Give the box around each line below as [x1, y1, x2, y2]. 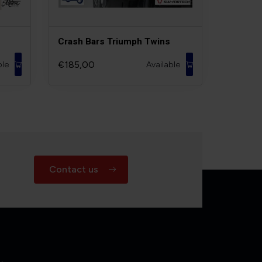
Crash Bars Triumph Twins [58, 36, 171, 47]
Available [146, 59, 180, 70]
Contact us [49, 164, 99, 175]
